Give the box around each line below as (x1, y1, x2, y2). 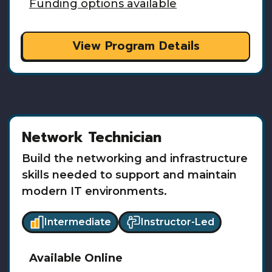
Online (84, 251, 123, 265)
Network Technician (22, 126, 161, 148)
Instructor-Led (140, 216, 214, 228)
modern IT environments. (22, 184, 167, 198)
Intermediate (44, 216, 111, 228)
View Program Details (72, 36, 200, 55)
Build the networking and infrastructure (22, 151, 248, 165)
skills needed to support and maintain (22, 168, 237, 182)
